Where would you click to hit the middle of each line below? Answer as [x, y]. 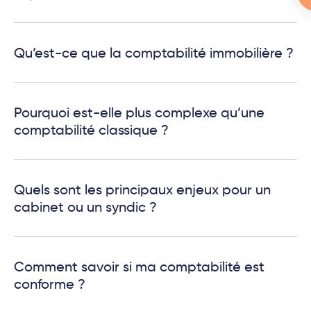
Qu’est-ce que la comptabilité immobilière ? [154, 54]
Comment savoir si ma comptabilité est [139, 268]
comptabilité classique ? [91, 132]
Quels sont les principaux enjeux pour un [142, 191]
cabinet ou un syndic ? [85, 209]
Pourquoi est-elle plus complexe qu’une [139, 114]
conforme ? [50, 286]
